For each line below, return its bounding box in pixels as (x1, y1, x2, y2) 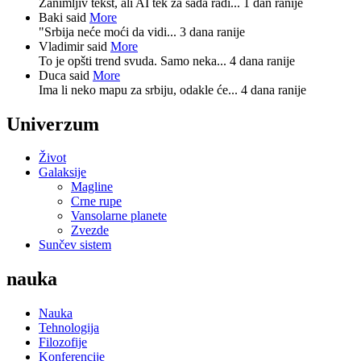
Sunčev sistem (39, 238, 111, 252)
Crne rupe (71, 194, 122, 209)
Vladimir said (39, 39, 110, 53)
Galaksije (39, 165, 86, 180)
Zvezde (71, 223, 109, 238)
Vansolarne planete (71, 209, 167, 223)
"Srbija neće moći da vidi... (39, 24, 180, 39)
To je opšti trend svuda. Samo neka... (39, 53, 230, 68)
